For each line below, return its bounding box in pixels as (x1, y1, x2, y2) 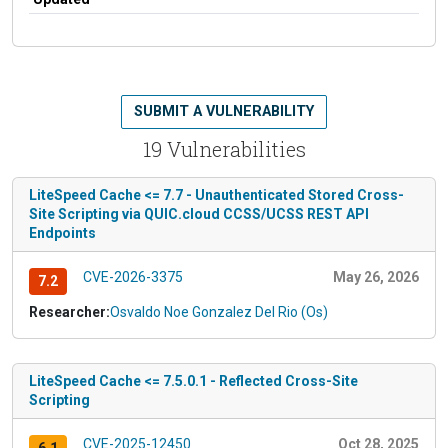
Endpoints (29, 224, 96, 241)
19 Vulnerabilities (142, 135, 306, 162)
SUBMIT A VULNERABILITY (134, 102, 314, 120)
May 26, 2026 (333, 268, 419, 285)
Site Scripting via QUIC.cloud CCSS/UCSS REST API (29, 205, 369, 222)
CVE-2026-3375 (82, 268, 183, 285)
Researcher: (29, 303, 110, 320)
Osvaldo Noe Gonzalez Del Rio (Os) (110, 303, 328, 320)
